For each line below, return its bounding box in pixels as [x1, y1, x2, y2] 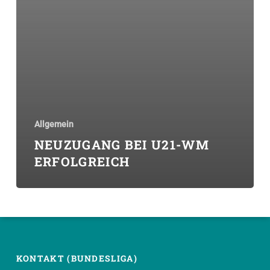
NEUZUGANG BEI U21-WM [34, 136, 209, 154]
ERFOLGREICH [34, 153, 130, 171]
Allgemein [34, 119, 74, 130]
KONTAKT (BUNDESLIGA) [16, 253, 137, 265]
